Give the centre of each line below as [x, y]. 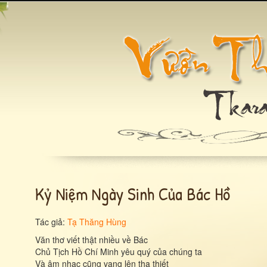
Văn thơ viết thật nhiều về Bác [91, 240]
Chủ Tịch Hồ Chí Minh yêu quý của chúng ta [119, 252]
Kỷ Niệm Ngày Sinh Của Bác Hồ [133, 194]
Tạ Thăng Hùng [97, 222]
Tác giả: [51, 222]
